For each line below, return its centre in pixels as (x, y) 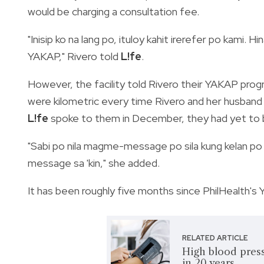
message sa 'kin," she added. (95, 163)
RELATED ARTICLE (215, 238)
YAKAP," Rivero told (74, 56)
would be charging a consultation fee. (115, 11)
